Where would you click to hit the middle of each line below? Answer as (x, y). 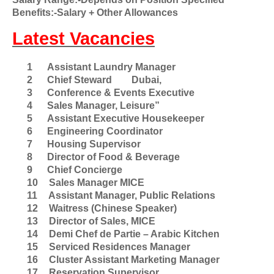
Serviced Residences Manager (120, 247)
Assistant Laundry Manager (111, 67)
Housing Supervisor (94, 144)
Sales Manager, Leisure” (103, 106)
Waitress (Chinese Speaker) (113, 208)
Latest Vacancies (83, 38)
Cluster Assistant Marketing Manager (134, 260)
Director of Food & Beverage (113, 157)
